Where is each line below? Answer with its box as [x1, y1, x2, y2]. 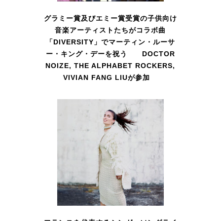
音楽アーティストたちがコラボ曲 [55, 26, 166, 35]
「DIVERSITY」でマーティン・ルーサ [45, 38, 175, 46]
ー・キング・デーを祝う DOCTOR [45, 50, 175, 58]
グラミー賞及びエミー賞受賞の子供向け [43, 14, 177, 23]
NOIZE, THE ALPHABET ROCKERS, [45, 62, 176, 70]
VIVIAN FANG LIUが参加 [63, 74, 158, 82]
